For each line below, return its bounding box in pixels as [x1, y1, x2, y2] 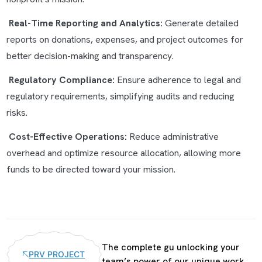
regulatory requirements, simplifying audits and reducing [6, 90, 235, 102]
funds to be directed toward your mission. [6, 163, 175, 175]
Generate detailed [162, 17, 239, 29]
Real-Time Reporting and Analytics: [8, 17, 163, 29]
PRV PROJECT [29, 249, 85, 259]
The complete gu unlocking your [101, 241, 240, 253]
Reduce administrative [126, 130, 219, 143]
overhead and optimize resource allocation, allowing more [6, 147, 241, 159]
